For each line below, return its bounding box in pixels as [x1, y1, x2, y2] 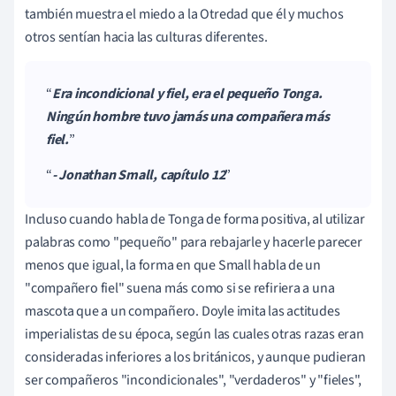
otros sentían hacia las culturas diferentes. [25, 27, 268, 47]
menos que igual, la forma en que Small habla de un [25, 255, 321, 275]
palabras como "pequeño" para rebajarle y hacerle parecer [25, 232, 362, 252]
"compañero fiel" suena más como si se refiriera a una [25, 278, 335, 298]
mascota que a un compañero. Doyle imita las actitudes [25, 301, 340, 321]
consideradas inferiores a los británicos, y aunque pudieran [25, 346, 367, 367]
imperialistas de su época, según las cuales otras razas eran [25, 324, 364, 344]
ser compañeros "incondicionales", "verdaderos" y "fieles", [25, 369, 362, 390]
